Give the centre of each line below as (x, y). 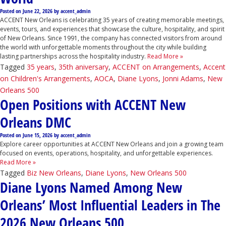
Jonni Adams (183, 78)
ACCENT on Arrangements (156, 67)
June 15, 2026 (38, 135)
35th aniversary (83, 67)
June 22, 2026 (38, 11)
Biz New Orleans (54, 173)
